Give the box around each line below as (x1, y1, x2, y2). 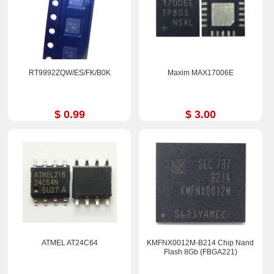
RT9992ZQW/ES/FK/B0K (28, 68, 111, 77)
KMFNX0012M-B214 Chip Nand (147, 239, 254, 248)
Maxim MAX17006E (167, 68, 234, 77)
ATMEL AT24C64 (41, 239, 98, 248)
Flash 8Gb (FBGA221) (163, 248, 237, 257)
